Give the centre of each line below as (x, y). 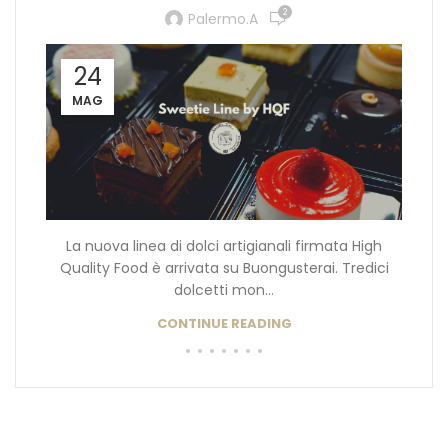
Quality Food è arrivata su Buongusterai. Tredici (224, 268)
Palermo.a (223, 18)
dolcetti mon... (224, 290)
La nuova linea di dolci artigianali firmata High (224, 246)
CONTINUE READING (224, 323)
